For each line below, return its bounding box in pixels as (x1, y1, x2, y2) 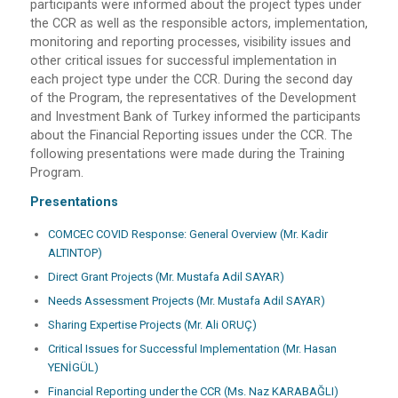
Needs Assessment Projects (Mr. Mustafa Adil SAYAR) (47, 294, 325, 308)
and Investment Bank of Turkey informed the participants (29, 108, 361, 124)
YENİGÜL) (47, 361, 99, 375)
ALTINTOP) (47, 246, 102, 260)
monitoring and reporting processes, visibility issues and (29, 34, 351, 50)
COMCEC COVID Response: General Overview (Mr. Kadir (47, 227, 328, 242)
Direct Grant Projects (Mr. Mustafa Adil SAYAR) (47, 270, 284, 284)
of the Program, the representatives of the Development (29, 90, 356, 106)
